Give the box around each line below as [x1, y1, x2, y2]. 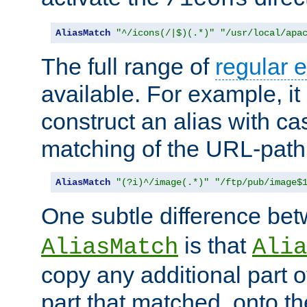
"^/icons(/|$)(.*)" [116, 27, 214, 38]
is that [178, 232, 252, 258]
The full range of [41, 53, 215, 79]
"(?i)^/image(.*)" [116, 176, 209, 188]
